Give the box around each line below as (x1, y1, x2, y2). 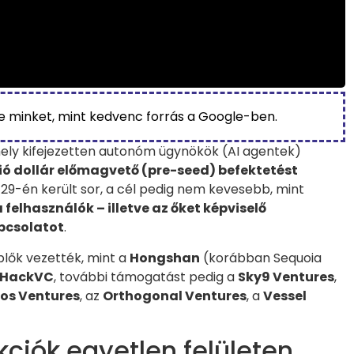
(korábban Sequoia (200, 248, 322, 267)
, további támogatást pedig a (54, 267, 238, 286)
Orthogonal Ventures (103, 286, 247, 305)
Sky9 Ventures (238, 267, 334, 286)
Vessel (263, 286, 307, 305)
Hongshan (130, 248, 200, 267)
